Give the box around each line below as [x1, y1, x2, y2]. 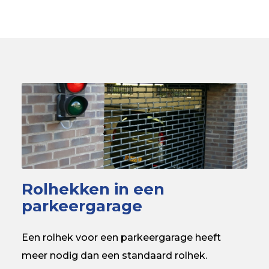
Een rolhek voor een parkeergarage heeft [21, 231, 221, 243]
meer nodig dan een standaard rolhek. [21, 249, 207, 261]
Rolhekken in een [21, 179, 165, 199]
